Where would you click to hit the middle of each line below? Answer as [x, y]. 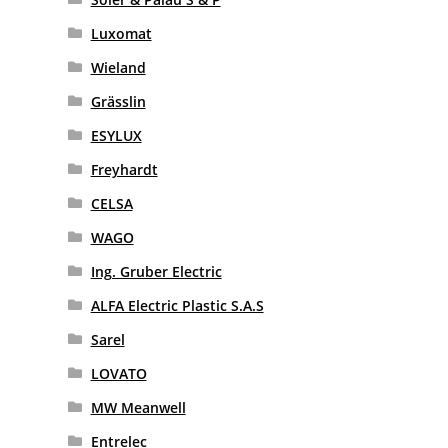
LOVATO [118, 374]
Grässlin [118, 102]
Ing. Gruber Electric [156, 272]
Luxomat [121, 34]
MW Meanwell [138, 408]
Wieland [118, 68]
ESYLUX [116, 136]
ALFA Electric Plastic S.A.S [177, 306]
